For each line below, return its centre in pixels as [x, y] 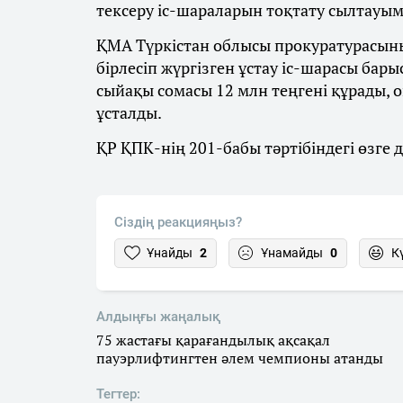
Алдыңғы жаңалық [158, 317]
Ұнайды [170, 253]
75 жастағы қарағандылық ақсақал [213, 340]
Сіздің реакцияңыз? [178, 223]
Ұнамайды [292, 253]
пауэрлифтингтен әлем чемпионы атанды [240, 358]
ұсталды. [129, 113]
